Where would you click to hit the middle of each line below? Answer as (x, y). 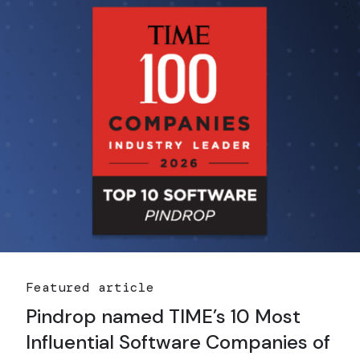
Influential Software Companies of (178, 342)
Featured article (90, 287)
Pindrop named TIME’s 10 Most (163, 316)
